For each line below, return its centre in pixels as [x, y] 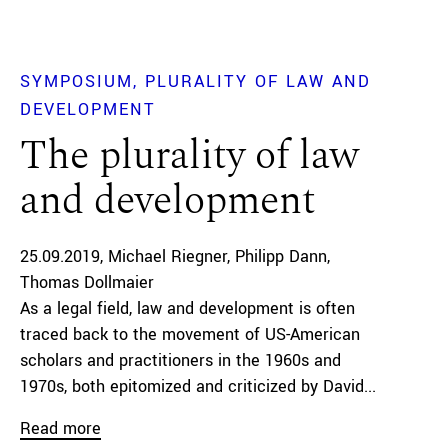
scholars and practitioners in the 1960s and [180, 360]
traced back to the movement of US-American [190, 334]
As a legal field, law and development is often [187, 308]
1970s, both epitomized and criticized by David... [198, 386]
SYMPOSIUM [76, 81]
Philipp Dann [280, 256]
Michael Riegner [167, 256]
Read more [60, 428]
